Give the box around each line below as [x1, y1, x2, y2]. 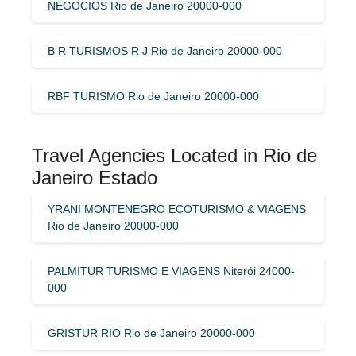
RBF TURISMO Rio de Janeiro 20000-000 [48, 89, 259, 103]
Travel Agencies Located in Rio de [32, 144, 317, 166]
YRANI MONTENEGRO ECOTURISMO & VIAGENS [48, 202, 306, 215]
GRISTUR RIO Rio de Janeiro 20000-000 [48, 326, 255, 339]
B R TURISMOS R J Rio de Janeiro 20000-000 [48, 44, 282, 57]
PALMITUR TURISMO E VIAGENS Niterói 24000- [48, 264, 295, 277]
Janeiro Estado [32, 166, 157, 188]
